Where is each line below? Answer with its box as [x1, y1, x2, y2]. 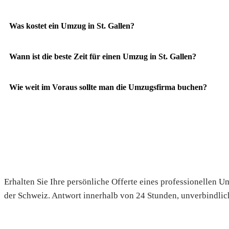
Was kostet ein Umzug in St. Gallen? [9, 21, 134, 30]
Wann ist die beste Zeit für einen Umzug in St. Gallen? [9, 52, 196, 61]
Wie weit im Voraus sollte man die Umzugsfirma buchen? [9, 83, 207, 91]
